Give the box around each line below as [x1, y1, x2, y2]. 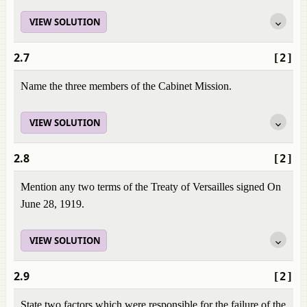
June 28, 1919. [21, 198, 84, 210]
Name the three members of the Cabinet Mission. [21, 80, 232, 92]
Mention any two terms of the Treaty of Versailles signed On [21, 181, 281, 193]
